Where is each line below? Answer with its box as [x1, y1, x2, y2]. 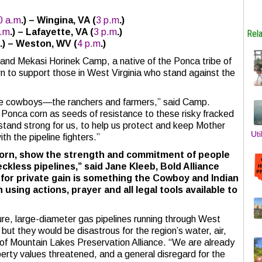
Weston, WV [16, 39, 71, 49]
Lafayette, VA [26, 27, 88, 37]
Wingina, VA [37, 15, 90, 25]
